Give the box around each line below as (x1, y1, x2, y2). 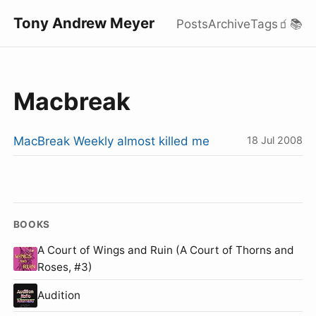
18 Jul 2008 (247, 133, 303, 146)
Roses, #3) (37, 260, 92, 274)
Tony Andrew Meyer (13, 14, 154, 32)
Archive (208, 17, 251, 31)
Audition (37, 288, 80, 303)
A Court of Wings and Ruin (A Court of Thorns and (37, 243, 294, 257)
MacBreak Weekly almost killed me (13, 133, 209, 148)
